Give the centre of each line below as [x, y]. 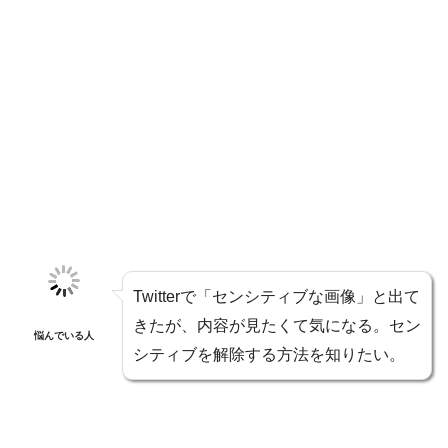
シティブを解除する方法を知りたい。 [269, 354]
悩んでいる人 [64, 335]
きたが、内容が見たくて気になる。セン [277, 325]
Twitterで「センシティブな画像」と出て [276, 296]
